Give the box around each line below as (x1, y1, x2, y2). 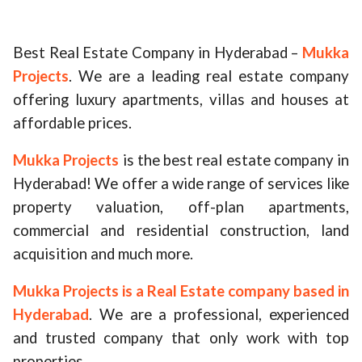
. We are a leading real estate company (69, 67, 349, 85)
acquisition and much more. (13, 245, 193, 263)
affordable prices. (13, 114, 132, 132)
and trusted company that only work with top (13, 329, 349, 347)
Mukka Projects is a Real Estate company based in (13, 282, 349, 300)
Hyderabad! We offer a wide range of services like (13, 175, 349, 192)
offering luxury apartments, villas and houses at (13, 90, 349, 108)
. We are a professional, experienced (89, 305, 349, 323)
